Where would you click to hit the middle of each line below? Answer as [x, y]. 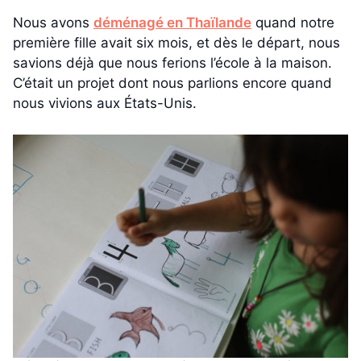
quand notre [293, 23]
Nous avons [53, 23]
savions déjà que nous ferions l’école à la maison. [172, 63]
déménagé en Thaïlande [172, 23]
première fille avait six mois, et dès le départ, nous [176, 43]
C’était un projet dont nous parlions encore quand [172, 83]
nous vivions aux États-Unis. [105, 104]
